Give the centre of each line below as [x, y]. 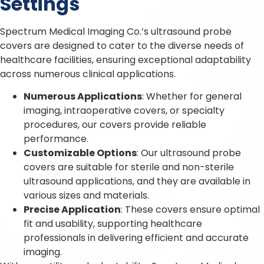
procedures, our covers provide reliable [115, 125]
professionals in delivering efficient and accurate [136, 238]
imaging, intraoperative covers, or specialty [124, 111]
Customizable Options [80, 153]
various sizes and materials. [86, 196]
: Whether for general [192, 97]
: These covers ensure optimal [190, 210]
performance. [56, 139]
